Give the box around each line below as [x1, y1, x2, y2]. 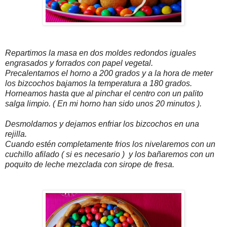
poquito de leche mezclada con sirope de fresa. [5, 160, 174, 169]
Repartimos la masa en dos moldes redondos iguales [5, 49, 196, 58]
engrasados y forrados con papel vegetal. [5, 59, 153, 68]
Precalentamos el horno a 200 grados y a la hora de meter [5, 69, 213, 78]
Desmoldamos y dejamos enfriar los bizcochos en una [5, 120, 199, 129]
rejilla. [5, 130, 27, 139]
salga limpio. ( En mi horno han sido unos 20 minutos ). [5, 99, 202, 108]
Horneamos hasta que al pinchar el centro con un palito [5, 89, 203, 98]
